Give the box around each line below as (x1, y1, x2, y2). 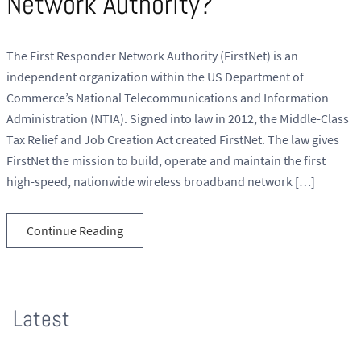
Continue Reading (27, 222, 123, 239)
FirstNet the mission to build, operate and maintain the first (6, 152, 326, 169)
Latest (13, 304, 70, 334)
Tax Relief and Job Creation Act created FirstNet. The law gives (6, 131, 339, 148)
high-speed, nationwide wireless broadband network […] (6, 173, 315, 190)
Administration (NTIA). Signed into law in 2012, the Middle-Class (6, 110, 349, 127)
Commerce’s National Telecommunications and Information (6, 89, 329, 106)
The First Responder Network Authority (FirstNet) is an (6, 48, 298, 64)
